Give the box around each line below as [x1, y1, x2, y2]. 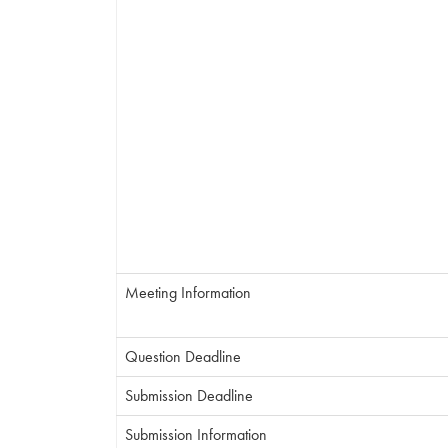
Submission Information [125, 424, 267, 445]
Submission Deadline [125, 385, 253, 406]
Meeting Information [125, 282, 251, 303]
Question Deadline [125, 346, 241, 367]
